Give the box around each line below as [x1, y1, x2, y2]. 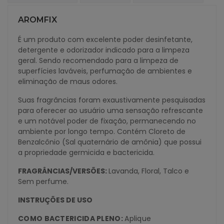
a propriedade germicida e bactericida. [18, 147, 154, 157]
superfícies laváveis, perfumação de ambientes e [18, 65, 192, 76]
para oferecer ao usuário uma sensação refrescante [18, 105, 203, 115]
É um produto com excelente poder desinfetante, [18, 34, 192, 44]
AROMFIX [18, 14, 57, 24]
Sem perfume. [18, 176, 68, 186]
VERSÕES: [72, 165, 108, 176]
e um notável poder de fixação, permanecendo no [18, 115, 196, 126]
